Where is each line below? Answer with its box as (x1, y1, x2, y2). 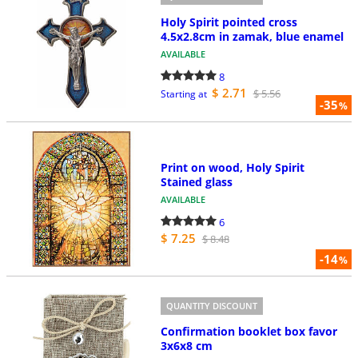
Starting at (160, 87, 207, 101)
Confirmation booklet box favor (160, 324, 337, 340)
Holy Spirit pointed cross (160, 14, 297, 30)
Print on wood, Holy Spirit (160, 159, 304, 175)
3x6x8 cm (160, 338, 213, 354)
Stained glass (160, 173, 233, 189)
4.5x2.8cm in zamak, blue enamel (160, 29, 344, 44)
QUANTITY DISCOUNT (165, 299, 257, 312)
